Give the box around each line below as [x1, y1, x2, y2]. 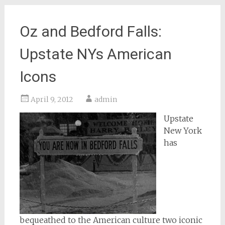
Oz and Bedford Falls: [19, 22, 162, 40]
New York [163, 125, 202, 136]
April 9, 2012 [30, 94, 73, 104]
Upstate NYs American [19, 45, 172, 63]
